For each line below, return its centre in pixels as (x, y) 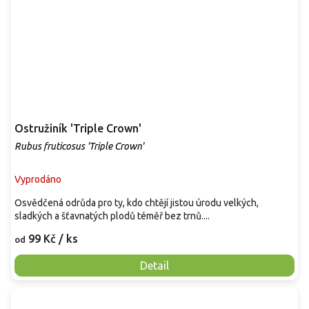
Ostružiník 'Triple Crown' (78, 128)
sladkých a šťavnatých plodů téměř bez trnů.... (112, 216)
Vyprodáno (38, 179)
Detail (154, 265)
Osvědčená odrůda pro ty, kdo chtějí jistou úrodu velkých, (137, 202)
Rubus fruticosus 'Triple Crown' (79, 146)
